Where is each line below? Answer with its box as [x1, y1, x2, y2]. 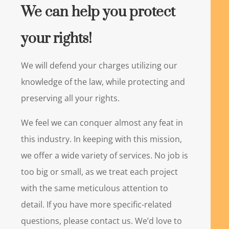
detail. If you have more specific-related [21, 199, 172, 211]
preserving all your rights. [21, 93, 120, 104]
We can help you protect [21, 3, 176, 21]
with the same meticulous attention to [21, 182, 169, 194]
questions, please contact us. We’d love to [21, 215, 182, 227]
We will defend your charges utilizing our [21, 60, 178, 72]
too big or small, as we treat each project [21, 166, 178, 178]
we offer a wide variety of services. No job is [21, 150, 189, 162]
